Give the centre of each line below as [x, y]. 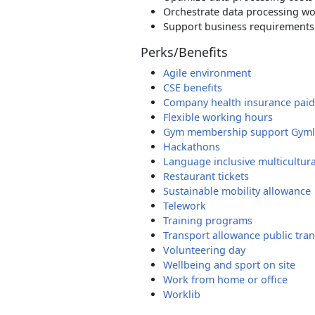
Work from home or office [225, 279]
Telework [185, 206]
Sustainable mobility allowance [237, 191]
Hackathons [192, 147]
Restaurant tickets [206, 176]
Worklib [182, 294]
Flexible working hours [218, 117]
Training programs [208, 220]
